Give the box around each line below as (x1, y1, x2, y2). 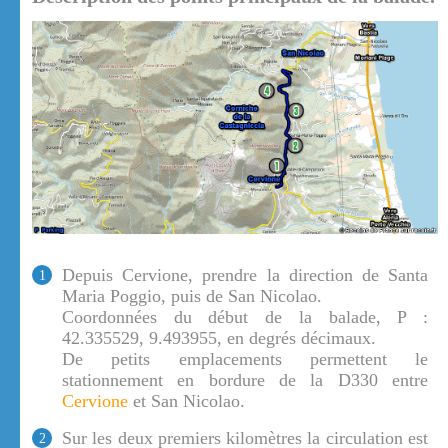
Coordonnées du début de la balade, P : (62, 307, 428, 328)
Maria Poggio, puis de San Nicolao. (62, 286, 322, 307)
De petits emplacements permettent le (62, 349, 428, 370)
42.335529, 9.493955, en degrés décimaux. (62, 328, 376, 349)
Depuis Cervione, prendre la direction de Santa (62, 265, 428, 286)
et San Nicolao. (128, 391, 245, 412)
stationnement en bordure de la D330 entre (62, 370, 428, 391)
